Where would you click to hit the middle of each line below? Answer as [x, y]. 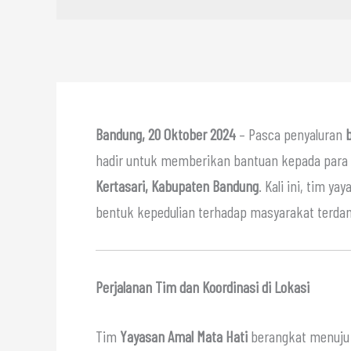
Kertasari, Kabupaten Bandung [177, 185]
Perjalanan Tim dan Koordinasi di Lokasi [203, 286]
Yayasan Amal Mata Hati [184, 336]
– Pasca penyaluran [291, 134]
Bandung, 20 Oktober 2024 [166, 134]
